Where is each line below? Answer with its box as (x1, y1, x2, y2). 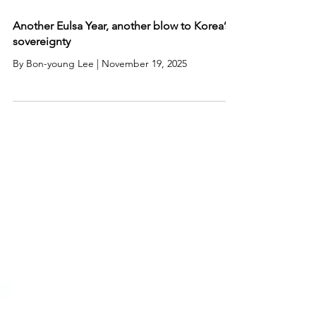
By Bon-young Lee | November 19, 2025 (13, 83, 187, 95)
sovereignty (13, 60, 71, 73)
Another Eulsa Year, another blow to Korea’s (13, 44, 230, 58)
